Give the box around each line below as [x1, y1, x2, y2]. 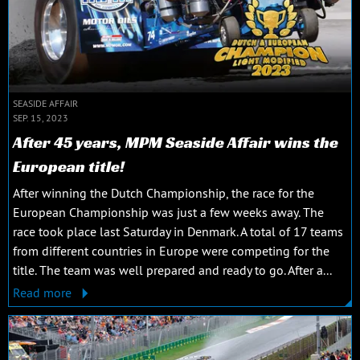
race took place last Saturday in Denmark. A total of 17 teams [13, 223, 343, 239]
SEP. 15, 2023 [13, 111, 68, 124]
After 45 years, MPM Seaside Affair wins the [13, 131, 338, 153]
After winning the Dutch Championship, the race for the [13, 184, 314, 201]
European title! [13, 155, 125, 177]
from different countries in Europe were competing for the [13, 242, 329, 259]
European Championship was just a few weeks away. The [13, 203, 324, 220]
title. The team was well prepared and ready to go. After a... [13, 261, 332, 278]
